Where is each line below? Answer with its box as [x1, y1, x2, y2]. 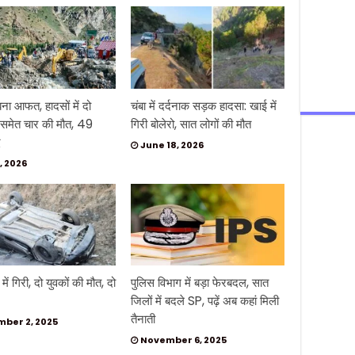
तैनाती [130, 310, 155, 327]
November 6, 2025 [139, 333, 227, 346]
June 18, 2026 [139, 138, 204, 151]
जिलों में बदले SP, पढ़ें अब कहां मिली [130, 292, 279, 309]
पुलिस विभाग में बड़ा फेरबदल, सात [130, 273, 269, 291]
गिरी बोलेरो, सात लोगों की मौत [130, 115, 251, 132]
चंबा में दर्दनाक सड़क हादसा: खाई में [130, 97, 277, 114]
